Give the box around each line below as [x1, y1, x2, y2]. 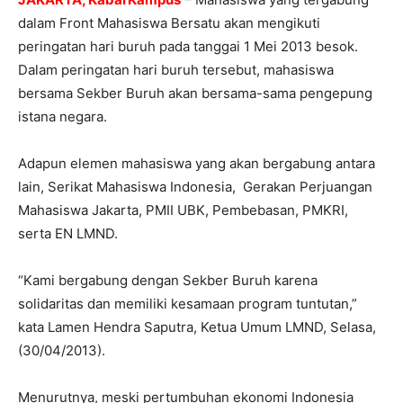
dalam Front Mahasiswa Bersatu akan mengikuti [18, 14, 320, 32]
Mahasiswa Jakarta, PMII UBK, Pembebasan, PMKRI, [18, 201, 352, 219]
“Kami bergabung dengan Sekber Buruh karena [18, 272, 318, 290]
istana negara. [18, 108, 107, 126]
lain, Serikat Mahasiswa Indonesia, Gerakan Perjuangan [18, 178, 372, 196]
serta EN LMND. [18, 225, 118, 243]
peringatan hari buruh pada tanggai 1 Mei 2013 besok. [18, 38, 358, 56]
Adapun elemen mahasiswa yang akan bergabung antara [18, 155, 375, 173]
